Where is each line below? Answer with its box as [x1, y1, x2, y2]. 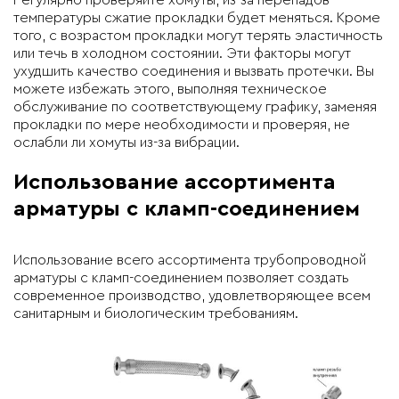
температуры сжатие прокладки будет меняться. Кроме [13, 11, 380, 26]
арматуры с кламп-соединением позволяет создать [13, 271, 349, 286]
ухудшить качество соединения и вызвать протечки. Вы [13, 64, 374, 79]
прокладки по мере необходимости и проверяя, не [13, 118, 350, 133]
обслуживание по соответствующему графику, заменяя [13, 100, 377, 115]
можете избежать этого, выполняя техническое [13, 82, 327, 97]
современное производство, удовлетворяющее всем [13, 289, 370, 304]
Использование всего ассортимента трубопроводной [13, 253, 366, 268]
